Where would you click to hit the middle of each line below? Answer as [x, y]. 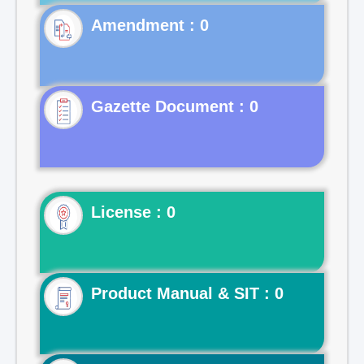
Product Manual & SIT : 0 [187, 293]
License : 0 [133, 212]
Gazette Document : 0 [175, 106]
